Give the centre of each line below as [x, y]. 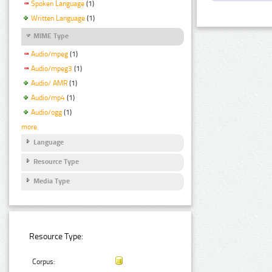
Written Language [58, 19]
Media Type [52, 181]
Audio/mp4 [48, 97]
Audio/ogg [46, 112]
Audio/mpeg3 [52, 69]
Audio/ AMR [49, 83]
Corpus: [44, 262]
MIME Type [51, 36]
